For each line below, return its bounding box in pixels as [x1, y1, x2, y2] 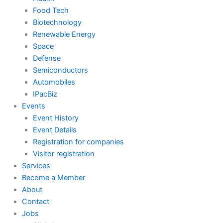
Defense [32, 54, 61, 63]
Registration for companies [32, 137, 124, 147]
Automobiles [32, 78, 75, 87]
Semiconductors [32, 66, 88, 75]
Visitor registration [32, 149, 95, 159]
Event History [32, 113, 79, 123]
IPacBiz [32, 90, 57, 99]
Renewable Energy [32, 30, 96, 39]
